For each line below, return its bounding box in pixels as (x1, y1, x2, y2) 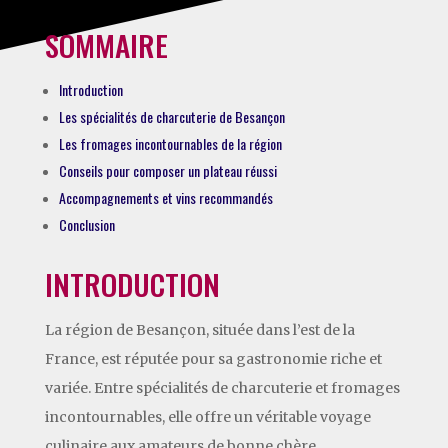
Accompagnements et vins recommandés (58, 186, 273, 208)
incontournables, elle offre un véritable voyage (44, 407, 371, 426)
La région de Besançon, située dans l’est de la (44, 320, 355, 339)
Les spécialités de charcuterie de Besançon (58, 105, 285, 127)
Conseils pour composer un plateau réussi (58, 159, 277, 181)
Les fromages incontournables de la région (58, 132, 282, 154)
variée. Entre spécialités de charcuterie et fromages (44, 378, 400, 397)
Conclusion (58, 213, 115, 235)
